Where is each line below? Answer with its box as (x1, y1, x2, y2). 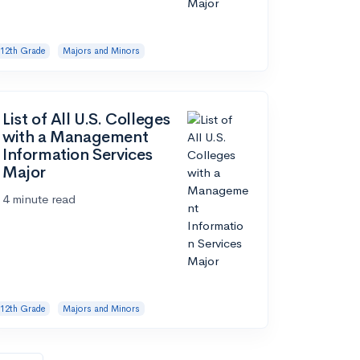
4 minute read (2, 190, 76, 207)
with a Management (2, 126, 149, 147)
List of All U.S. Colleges (2, 108, 171, 129)
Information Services (2, 144, 153, 165)
